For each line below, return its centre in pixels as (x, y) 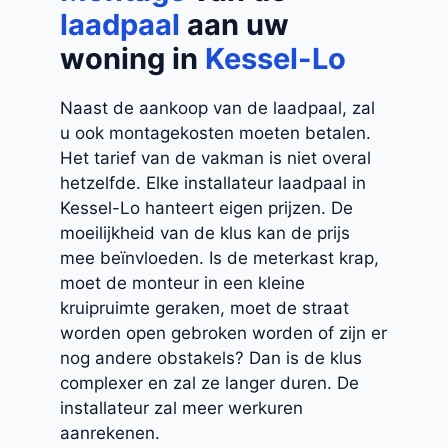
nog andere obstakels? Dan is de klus (211, 357)
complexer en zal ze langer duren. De (209, 382)
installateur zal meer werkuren (181, 407)
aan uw (234, 24)
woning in (132, 58)
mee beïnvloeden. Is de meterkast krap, (219, 257)
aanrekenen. (110, 432)
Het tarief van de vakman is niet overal (215, 157)
